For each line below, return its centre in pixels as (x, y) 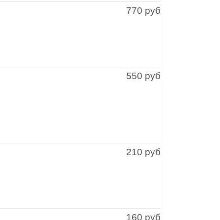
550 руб (143, 76)
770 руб (143, 11)
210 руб (143, 152)
